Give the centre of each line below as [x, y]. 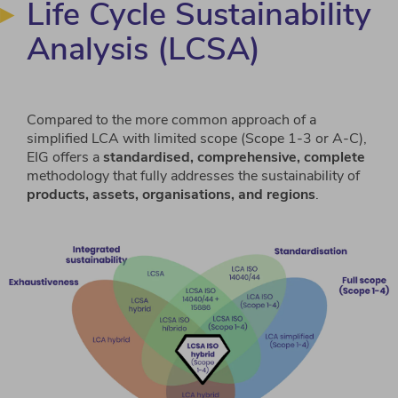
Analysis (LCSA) [143, 50]
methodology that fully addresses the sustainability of [193, 176]
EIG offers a [65, 158]
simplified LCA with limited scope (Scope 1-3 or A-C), [197, 139]
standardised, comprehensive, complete [234, 158]
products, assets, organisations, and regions [171, 195]
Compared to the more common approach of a [171, 120]
